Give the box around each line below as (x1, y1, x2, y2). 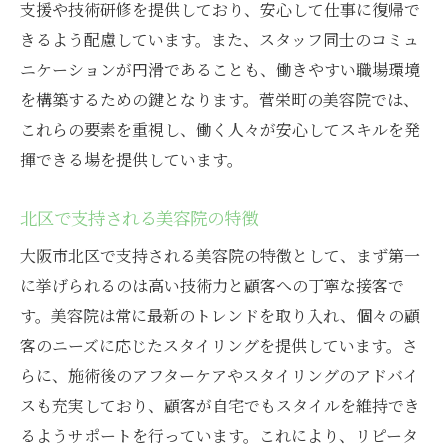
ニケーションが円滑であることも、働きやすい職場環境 (20, 58, 420, 82)
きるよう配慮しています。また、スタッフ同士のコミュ (20, 28, 419, 52)
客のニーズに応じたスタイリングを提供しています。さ (20, 334, 418, 358)
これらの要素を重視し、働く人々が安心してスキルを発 (20, 118, 420, 142)
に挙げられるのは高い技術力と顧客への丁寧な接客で (20, 274, 404, 298)
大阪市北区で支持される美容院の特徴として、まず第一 (20, 244, 420, 268)
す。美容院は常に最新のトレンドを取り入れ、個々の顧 (20, 304, 420, 328)
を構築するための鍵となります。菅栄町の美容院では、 (20, 88, 419, 112)
